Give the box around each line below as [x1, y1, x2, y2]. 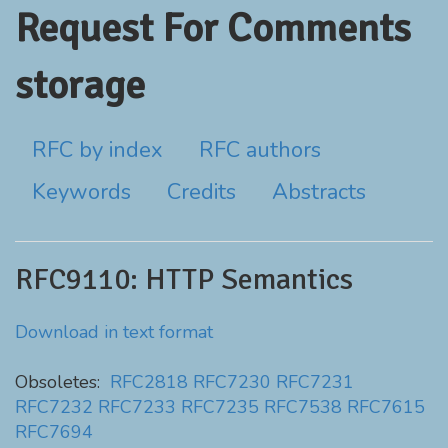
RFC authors [199, 135, 321, 165]
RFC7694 [15, 420, 93, 444]
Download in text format [15, 320, 213, 344]
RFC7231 [276, 370, 354, 394]
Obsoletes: [15, 370, 110, 394]
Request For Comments [15, 3, 411, 53]
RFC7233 [98, 395, 176, 419]
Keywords [32, 177, 131, 207]
